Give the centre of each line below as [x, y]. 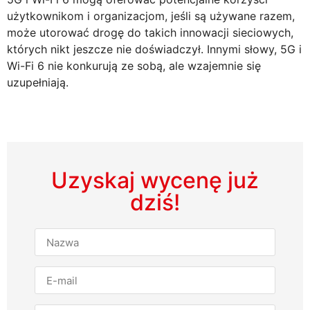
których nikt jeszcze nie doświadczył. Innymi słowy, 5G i [154, 49]
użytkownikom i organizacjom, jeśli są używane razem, [151, 16]
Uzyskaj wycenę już [155, 181]
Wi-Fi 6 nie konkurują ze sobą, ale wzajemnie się [134, 65]
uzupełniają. [38, 82]
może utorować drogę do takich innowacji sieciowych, [150, 32]
